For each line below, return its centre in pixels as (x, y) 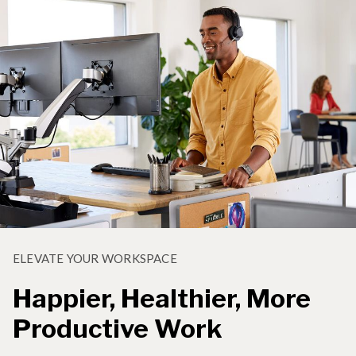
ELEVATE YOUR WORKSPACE (95, 258)
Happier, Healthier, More (162, 298)
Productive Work (118, 328)
